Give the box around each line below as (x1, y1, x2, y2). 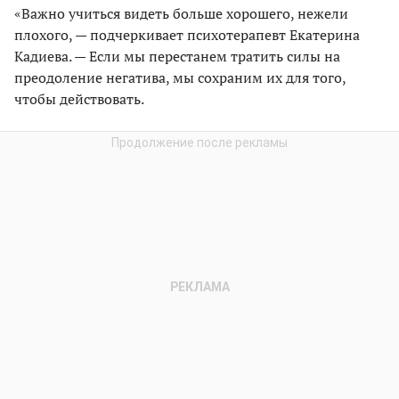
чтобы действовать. (14, 89, 144, 110)
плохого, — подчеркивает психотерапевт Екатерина (14, 25, 360, 45)
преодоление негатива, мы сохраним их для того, (14, 68, 346, 88)
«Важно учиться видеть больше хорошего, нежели (14, 4, 348, 24)
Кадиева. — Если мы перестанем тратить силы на (14, 46, 340, 67)
